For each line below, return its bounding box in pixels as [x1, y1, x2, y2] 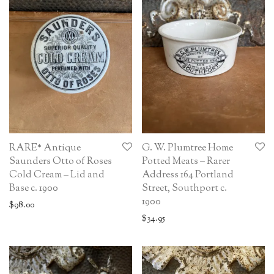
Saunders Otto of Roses [9, 154, 112, 169]
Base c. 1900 [9, 181, 58, 196]
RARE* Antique [9, 141, 81, 155]
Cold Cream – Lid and [9, 168, 105, 182]
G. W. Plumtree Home [142, 141, 233, 155]
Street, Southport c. [142, 181, 227, 196]
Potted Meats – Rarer [142, 154, 230, 169]
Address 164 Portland [142, 168, 234, 182]
